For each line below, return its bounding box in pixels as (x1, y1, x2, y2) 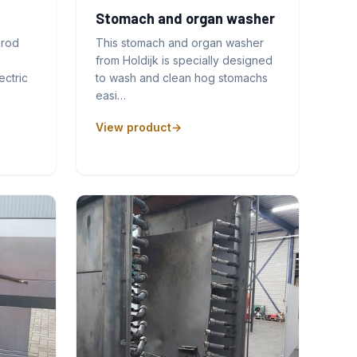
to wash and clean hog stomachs (96, 70, 269, 84)
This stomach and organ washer (96, 35, 265, 49)
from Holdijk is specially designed (96, 53, 273, 67)
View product (96, 120, 172, 134)
